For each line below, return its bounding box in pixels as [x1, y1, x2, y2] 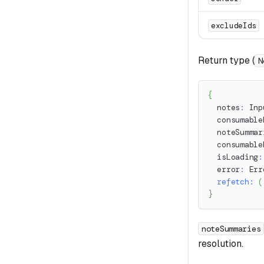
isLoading [208, 151, 259, 162]
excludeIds [211, 20, 257, 31]
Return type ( [198, 54, 255, 67]
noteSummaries [202, 223, 261, 235]
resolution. [198, 237, 243, 250]
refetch [217, 176, 249, 187]
